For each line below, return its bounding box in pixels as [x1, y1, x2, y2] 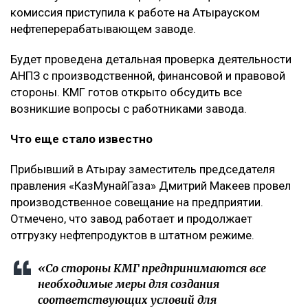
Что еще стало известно [10, 132, 153, 146]
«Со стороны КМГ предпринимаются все [38, 261, 266, 276]
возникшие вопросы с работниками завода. [10, 102, 247, 116]
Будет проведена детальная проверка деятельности [10, 52, 291, 67]
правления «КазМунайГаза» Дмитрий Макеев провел [10, 179, 291, 193]
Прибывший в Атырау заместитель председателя [10, 162, 275, 177]
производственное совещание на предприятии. [10, 195, 263, 210]
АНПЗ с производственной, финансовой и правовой [10, 69, 285, 83]
